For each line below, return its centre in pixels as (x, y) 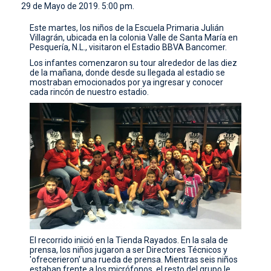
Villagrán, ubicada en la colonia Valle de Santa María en (134, 37)
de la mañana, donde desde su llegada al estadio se (128, 72)
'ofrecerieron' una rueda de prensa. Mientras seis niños (134, 259)
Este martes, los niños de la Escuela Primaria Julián (127, 28)
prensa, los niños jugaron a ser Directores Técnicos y (129, 250)
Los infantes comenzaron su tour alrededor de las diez (134, 63)
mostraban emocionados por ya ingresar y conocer (127, 82)
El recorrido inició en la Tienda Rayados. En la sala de (129, 240)
